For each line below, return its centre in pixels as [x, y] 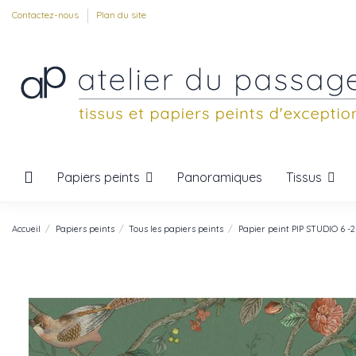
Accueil [26, 228]
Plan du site [121, 15]
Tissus [306, 177]
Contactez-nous [46, 15]
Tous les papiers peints [176, 228]
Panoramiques [220, 177]
